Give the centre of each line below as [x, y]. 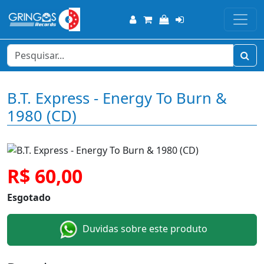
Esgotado [29, 197]
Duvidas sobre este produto [144, 229]
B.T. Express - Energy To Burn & [117, 98]
